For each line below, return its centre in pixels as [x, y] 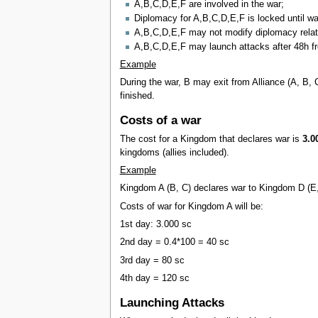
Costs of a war [160, 120]
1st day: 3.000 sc [155, 224]
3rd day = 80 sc [152, 260]
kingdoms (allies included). [174, 152]
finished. [137, 95]
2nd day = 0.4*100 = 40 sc [174, 242]
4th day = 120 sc [154, 278]
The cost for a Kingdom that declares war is [211, 139]
